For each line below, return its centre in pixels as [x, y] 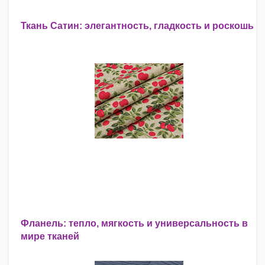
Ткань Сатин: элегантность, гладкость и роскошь [137, 26]
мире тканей [50, 236]
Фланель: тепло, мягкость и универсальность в [134, 223]
